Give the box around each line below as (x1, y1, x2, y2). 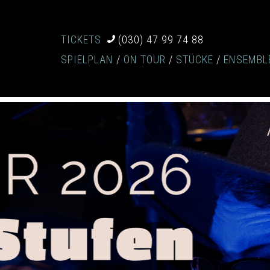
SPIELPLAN (61, 52, 113, 66)
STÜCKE (176, 52, 213, 66)
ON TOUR (124, 52, 166, 66)
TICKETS (61, 33, 101, 46)
